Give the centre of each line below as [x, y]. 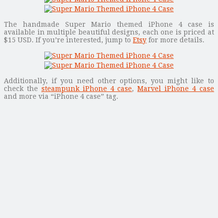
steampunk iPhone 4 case [87, 88]
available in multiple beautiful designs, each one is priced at [109, 32]
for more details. [175, 40]
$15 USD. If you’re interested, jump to [68, 40]
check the [23, 88]
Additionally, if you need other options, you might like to [109, 81]
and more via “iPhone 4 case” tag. [61, 96]
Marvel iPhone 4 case [176, 88]
